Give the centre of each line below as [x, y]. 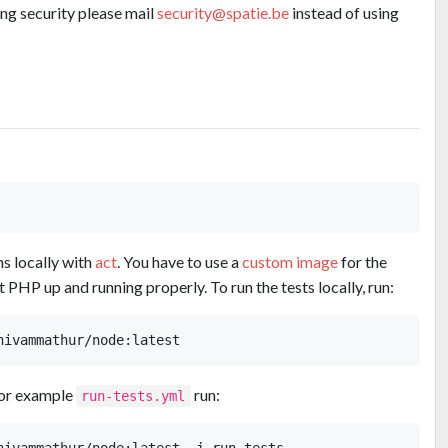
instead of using [344, 12]
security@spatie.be [223, 12]
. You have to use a [179, 262]
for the [362, 262]
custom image [290, 262]
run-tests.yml [133, 396]
